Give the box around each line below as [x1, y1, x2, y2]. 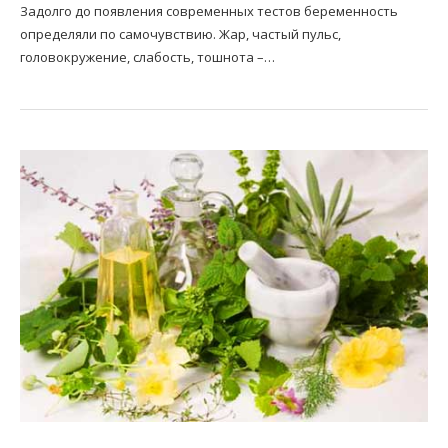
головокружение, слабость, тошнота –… [20, 48, 275, 66]
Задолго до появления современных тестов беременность [20, 2, 398, 20]
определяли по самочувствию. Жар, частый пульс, [20, 25, 341, 43]
